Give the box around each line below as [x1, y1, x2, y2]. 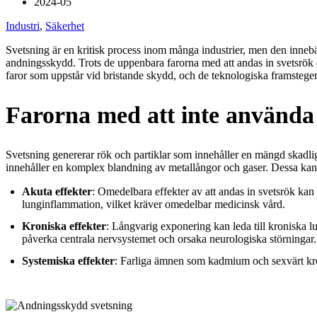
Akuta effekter [22, 185, 92, 198]
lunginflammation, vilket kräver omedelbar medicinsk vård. [22, 198, 285, 211]
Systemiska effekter [22, 255, 115, 267]
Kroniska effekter [22, 220, 106, 233]
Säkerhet [45, 19, 84, 32]
